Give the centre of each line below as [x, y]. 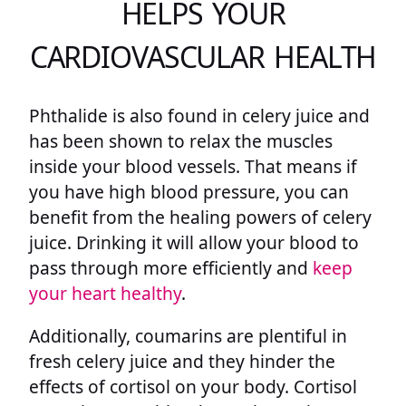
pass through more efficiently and [171, 267]
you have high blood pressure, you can [189, 191]
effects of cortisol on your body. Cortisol [193, 386]
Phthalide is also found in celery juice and [199, 115]
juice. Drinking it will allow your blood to [194, 242]
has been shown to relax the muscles [181, 140]
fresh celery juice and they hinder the [182, 361]
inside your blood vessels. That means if [193, 166]
